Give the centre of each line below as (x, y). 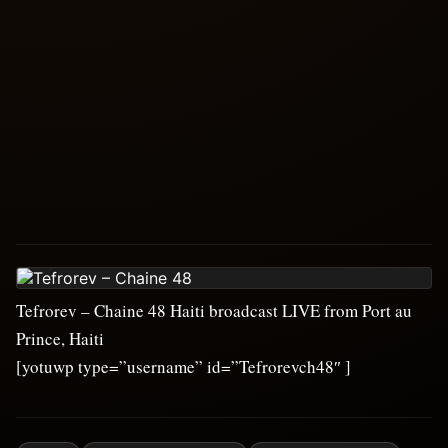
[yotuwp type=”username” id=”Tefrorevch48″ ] (183, 366)
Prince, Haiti (60, 338)
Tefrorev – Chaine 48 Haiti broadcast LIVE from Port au (214, 310)
